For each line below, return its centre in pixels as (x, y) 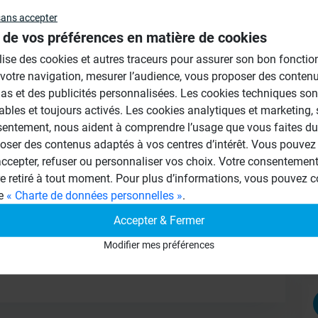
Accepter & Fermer (159, 220)
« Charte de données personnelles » (94, 195)
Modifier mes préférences (159, 245)
